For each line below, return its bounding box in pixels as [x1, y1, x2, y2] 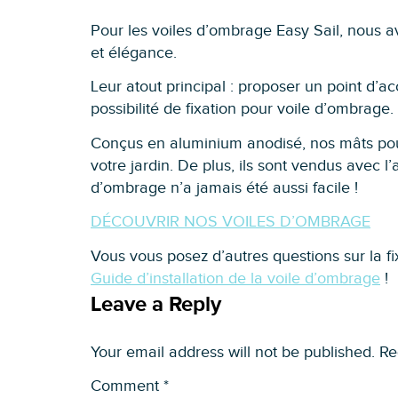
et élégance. [91, 43, 177, 62]
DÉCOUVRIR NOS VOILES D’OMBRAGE [91, 212, 370, 232]
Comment [91, 377, 163, 396]
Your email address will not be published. [91, 342, 375, 362]
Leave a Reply [91, 291, 221, 317]
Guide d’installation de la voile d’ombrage [91, 268, 380, 288]
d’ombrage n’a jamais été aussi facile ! [91, 178, 358, 197]
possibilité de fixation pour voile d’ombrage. [91, 99, 394, 119]
